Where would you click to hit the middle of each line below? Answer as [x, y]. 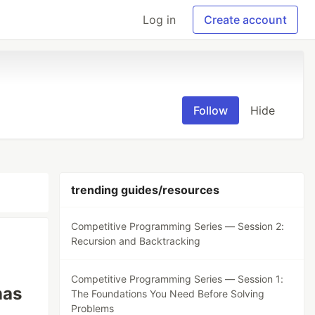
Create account [245, 20]
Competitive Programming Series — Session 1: [178, 279]
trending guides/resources [146, 190]
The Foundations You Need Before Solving [168, 294]
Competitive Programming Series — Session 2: [178, 226]
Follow [211, 110]
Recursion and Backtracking [136, 241]
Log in [159, 20]
